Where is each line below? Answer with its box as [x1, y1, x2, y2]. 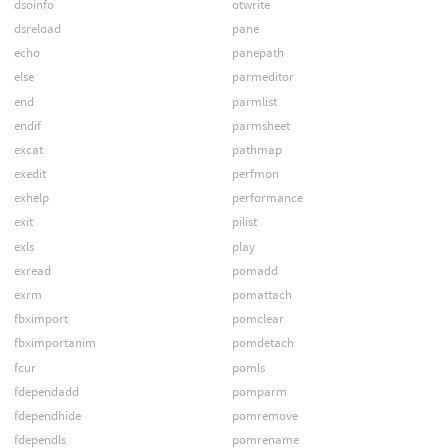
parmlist [231, 92, 277, 110]
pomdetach [231, 334, 294, 352]
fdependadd [13, 382, 79, 400]
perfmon [231, 165, 279, 183]
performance [231, 189, 303, 207]
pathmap [231, 140, 282, 158]
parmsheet [231, 116, 290, 134]
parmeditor [231, 68, 294, 86]
